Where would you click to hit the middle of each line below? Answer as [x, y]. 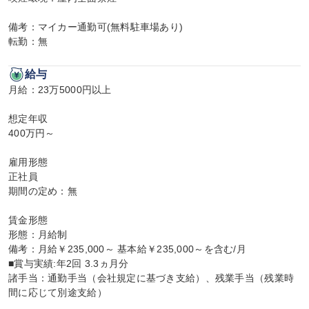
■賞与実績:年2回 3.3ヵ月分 [69, 263]
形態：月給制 [38, 235]
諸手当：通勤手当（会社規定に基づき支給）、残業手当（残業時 [151, 278]
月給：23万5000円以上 [60, 90]
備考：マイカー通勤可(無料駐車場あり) [96, 27]
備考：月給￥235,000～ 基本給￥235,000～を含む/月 [127, 249]
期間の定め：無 [43, 191]
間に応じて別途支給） [58, 292]
